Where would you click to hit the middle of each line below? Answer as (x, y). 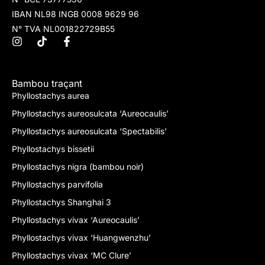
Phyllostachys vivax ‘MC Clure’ (72, 255)
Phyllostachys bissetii (53, 148)
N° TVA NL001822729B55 (63, 28)
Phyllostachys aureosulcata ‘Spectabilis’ (89, 131)
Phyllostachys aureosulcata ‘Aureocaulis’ (90, 113)
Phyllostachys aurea (51, 95)
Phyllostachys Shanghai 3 (62, 202)
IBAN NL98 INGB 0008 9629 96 (75, 14)
